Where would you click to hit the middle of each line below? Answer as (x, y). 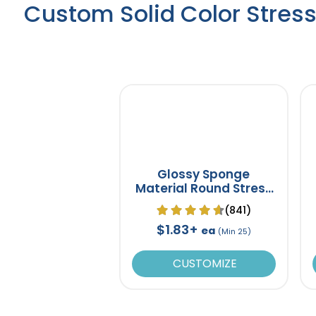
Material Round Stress (203, 188)
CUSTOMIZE (204, 263)
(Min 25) (234, 231)
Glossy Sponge (204, 174)
